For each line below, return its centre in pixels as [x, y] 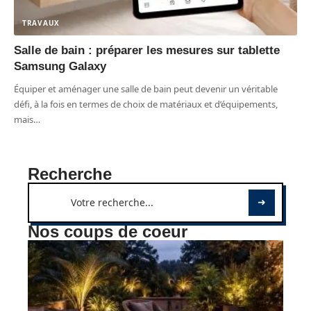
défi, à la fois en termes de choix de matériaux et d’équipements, [146, 104]
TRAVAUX [41, 23]
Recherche [70, 174]
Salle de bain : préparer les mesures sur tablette [147, 51]
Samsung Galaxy [60, 67]
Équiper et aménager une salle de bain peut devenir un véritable [146, 89]
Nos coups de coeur [108, 232]
